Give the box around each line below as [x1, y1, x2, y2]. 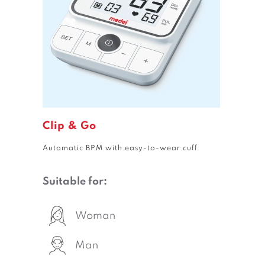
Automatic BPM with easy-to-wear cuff [43, 145, 198, 152]
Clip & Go [43, 121, 96, 131]
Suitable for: [43, 176, 107, 187]
